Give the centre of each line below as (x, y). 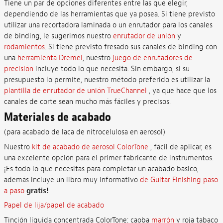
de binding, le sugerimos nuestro (58, 36)
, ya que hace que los (181, 91)
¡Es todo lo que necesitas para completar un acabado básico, (101, 169)
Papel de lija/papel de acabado (54, 205)
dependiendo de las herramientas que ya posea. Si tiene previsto (109, 14)
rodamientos (24, 47)
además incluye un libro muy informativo (72, 180)
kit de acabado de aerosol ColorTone (90, 147)
